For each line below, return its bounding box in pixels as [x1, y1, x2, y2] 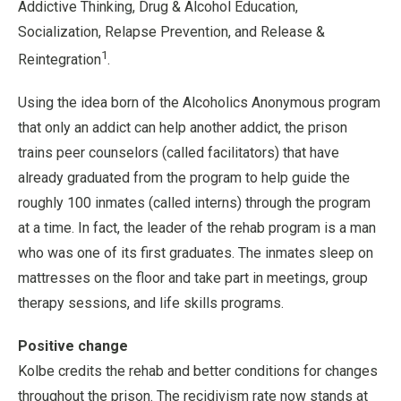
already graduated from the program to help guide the [18, 169, 350, 187]
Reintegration [18, 51, 101, 69]
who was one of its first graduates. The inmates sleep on [18, 244, 373, 262]
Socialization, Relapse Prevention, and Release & [18, 23, 325, 40]
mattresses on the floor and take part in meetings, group [18, 269, 368, 287]
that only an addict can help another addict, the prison [18, 119, 347, 137]
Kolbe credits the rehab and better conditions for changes [18, 363, 378, 380]
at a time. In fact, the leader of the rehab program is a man [18, 219, 376, 237]
